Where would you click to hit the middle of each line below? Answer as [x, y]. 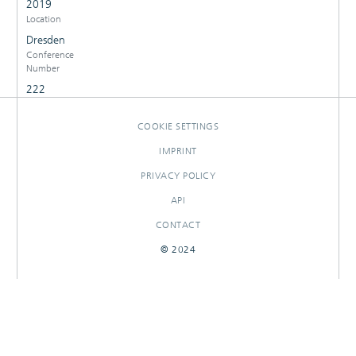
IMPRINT [178, 151]
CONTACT [178, 224]
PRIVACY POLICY [178, 175]
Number [43, 68]
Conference [50, 54]
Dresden [45, 40]
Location [43, 19]
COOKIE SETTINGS [178, 126]
